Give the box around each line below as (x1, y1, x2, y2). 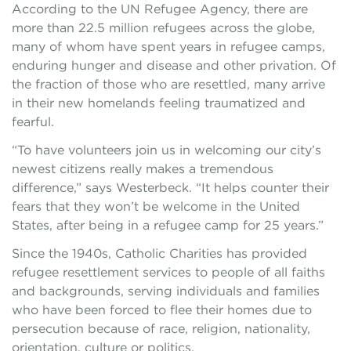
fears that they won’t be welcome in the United (12, 199, 300, 214)
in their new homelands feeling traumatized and (12, 96, 306, 110)
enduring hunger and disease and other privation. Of (12, 58, 336, 73)
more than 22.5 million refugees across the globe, (12, 20, 315, 35)
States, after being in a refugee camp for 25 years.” (12, 218, 324, 233)
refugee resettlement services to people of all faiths (12, 265, 325, 280)
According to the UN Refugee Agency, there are (12, 2, 308, 16)
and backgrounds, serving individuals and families (12, 284, 320, 299)
